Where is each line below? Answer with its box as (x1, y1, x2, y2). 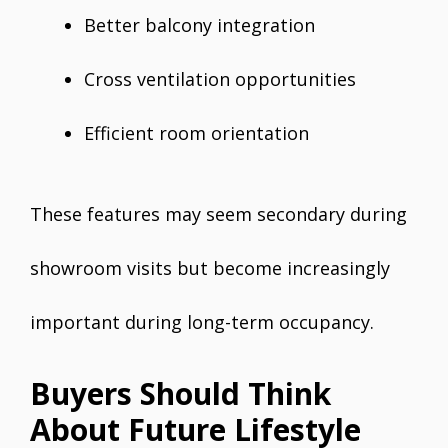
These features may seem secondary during (30, 202, 407, 227)
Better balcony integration (84, 13, 315, 38)
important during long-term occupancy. (30, 310, 374, 335)
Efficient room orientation (84, 121, 309, 146)
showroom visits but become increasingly (30, 256, 390, 281)
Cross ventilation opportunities (84, 67, 356, 92)
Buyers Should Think (30, 373, 331, 415)
